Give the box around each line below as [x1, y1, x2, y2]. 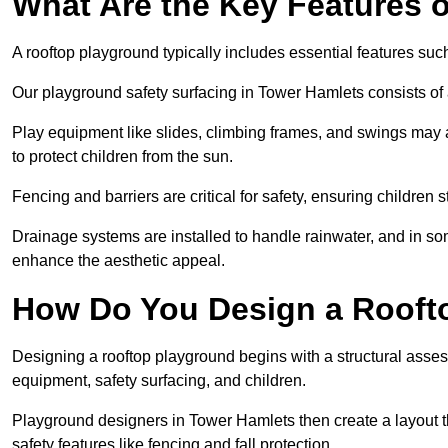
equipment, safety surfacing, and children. [12, 372, 310, 390]
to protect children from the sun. [12, 148, 237, 166]
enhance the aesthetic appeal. [12, 252, 225, 270]
